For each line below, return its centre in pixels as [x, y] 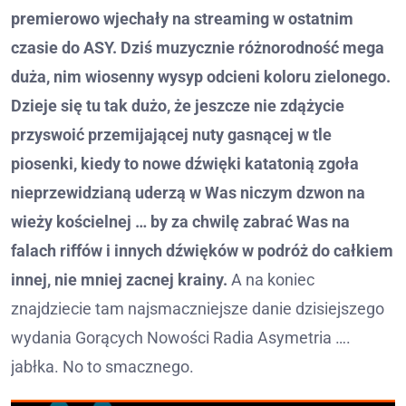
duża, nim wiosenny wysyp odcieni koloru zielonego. [201, 76]
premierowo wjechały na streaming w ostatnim [182, 18]
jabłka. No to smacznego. [102, 366]
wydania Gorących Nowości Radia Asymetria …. [181, 337]
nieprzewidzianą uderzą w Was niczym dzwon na [188, 192]
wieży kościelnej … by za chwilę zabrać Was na [180, 221]
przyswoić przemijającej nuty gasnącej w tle [171, 134]
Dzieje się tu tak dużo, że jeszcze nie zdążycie [178, 105]
